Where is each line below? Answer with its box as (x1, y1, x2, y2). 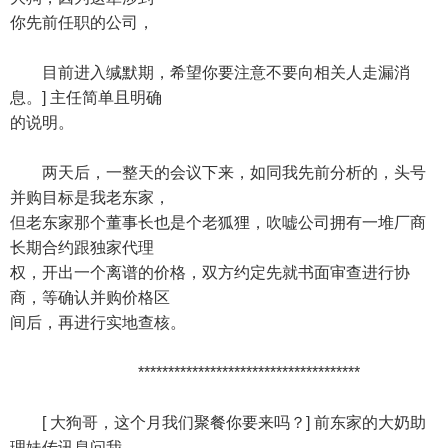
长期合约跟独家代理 (10, 239, 154, 256)
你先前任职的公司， (10, 14, 154, 31)
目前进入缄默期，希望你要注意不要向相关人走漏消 (10, 64, 410, 81)
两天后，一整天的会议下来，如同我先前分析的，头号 (10, 164, 426, 181)
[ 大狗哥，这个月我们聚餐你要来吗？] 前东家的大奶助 (10, 414, 426, 431)
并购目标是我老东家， (10, 189, 170, 206)
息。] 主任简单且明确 (10, 89, 162, 106)
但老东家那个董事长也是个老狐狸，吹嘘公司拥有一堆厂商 (10, 214, 426, 231)
